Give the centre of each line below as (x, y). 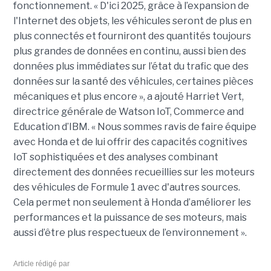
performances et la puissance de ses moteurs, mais (130, 218)
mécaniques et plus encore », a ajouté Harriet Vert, (128, 97)
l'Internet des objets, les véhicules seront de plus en (132, 21)
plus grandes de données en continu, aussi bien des (129, 51)
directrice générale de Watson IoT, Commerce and (128, 112)
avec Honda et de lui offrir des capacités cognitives (130, 142)
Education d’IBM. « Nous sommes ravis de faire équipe (135, 127)
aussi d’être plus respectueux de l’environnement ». (130, 233)
